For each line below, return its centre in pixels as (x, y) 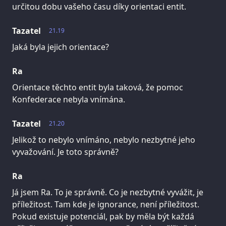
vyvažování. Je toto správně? (65, 152)
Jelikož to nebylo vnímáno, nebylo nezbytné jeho (104, 139)
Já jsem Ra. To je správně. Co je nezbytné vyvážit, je (108, 192)
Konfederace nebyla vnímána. (69, 99)
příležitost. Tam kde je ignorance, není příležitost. (106, 204)
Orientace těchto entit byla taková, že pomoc (98, 87)
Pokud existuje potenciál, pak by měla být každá (103, 216)
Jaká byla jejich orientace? (61, 47)
